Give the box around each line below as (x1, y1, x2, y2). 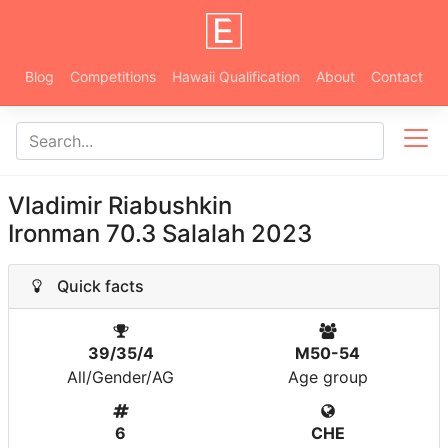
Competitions (70, 68, 156, 85)
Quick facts (45, 276, 144, 296)
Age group (287, 367, 368, 387)
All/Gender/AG (67, 367, 174, 387)
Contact (371, 68, 423, 85)
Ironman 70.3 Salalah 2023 (8, 219, 312, 248)
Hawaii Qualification (172, 68, 300, 85)
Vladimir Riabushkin (8, 191, 232, 220)
